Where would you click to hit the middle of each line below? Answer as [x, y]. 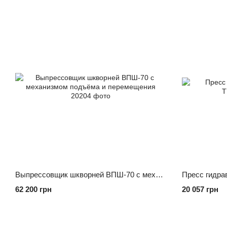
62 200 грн [33, 189]
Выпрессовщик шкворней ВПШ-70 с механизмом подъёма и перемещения [159, 175]
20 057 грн [200, 189]
